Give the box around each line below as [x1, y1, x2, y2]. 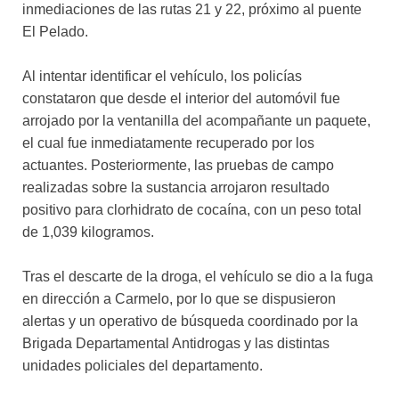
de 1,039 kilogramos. [22, 224, 154, 240]
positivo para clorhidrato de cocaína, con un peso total [22, 202, 362, 218]
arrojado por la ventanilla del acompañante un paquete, [22, 113, 370, 129]
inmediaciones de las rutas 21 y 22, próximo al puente [22, 2, 362, 18]
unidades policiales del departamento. [22, 358, 263, 374]
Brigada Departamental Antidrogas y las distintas [22, 336, 330, 352]
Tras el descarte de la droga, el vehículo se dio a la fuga [22, 269, 373, 285]
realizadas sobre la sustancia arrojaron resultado [22, 180, 330, 196]
